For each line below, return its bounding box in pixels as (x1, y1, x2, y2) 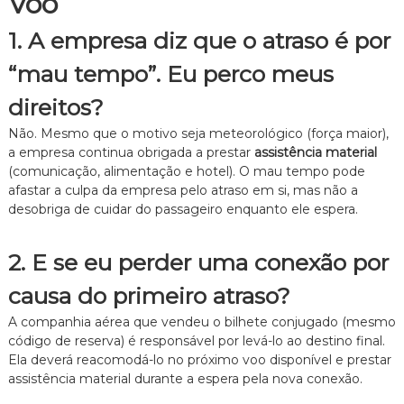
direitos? (7, 93, 104, 121)
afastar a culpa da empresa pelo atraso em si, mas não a (7, 181, 358, 198)
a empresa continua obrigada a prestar (7, 143, 254, 161)
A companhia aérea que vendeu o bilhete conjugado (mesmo (7, 313, 396, 330)
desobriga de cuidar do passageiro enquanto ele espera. (7, 200, 358, 217)
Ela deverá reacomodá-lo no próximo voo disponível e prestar (7, 351, 391, 368)
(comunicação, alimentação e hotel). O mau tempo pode (7, 162, 365, 179)
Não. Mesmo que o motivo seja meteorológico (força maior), (7, 124, 389, 142)
